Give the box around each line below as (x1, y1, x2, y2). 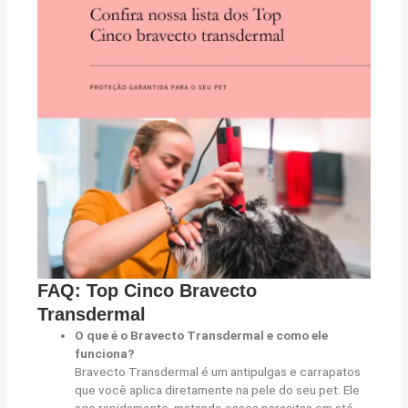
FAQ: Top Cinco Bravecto (37, 280, 258, 301)
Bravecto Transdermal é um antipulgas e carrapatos (75, 364, 362, 380)
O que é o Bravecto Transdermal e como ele (75, 328, 329, 343)
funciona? (75, 346, 136, 362)
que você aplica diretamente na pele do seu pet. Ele (75, 382, 361, 398)
